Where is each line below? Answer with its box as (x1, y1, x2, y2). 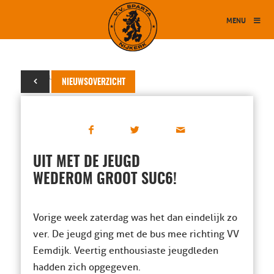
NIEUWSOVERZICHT (61, 78, 125, 87)
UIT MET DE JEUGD (32, 155, 140, 170)
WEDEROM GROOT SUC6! (32, 172, 177, 187)
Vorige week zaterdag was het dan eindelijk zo (32, 212, 237, 224)
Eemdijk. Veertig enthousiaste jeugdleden (32, 245, 218, 257)
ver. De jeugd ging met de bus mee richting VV (32, 228, 239, 240)
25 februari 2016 (20, 72, 84, 82)
